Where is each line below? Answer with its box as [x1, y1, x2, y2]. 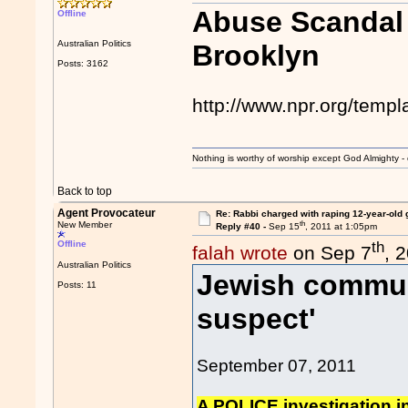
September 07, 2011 [197, 356, 357, 376]
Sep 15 [268, 221, 300, 232]
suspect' [197, 302, 317, 336]
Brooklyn [192, 39, 321, 73]
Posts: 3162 [57, 58, 109, 68]
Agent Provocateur [57, 207, 157, 219]
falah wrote [192, 242, 289, 264]
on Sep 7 [288, 242, 372, 264]
